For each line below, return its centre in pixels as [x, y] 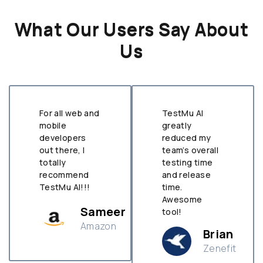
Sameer [103, 212]
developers [63, 138]
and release [186, 175]
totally [53, 163]
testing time [188, 163]
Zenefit [220, 249]
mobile [53, 126]
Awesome [182, 200]
